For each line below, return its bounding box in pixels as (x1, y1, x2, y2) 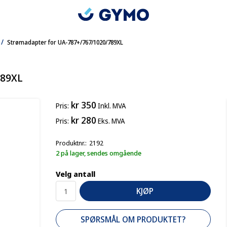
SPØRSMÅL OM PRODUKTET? (81, 214, 186, 225)
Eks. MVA (97, 116, 125, 126)
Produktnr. (55, 138, 85, 147)
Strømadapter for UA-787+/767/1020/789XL (7, 37, 123, 47)
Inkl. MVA (97, 101, 126, 110)
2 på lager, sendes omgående (55, 148, 141, 158)
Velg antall (55, 169, 95, 179)
